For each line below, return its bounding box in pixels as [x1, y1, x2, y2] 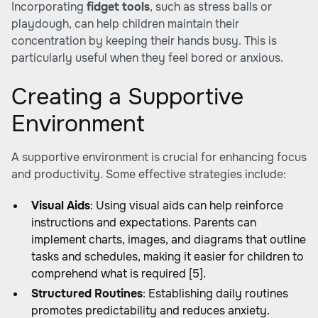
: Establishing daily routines [143, 286, 288, 301]
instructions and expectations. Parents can [31, 215, 256, 230]
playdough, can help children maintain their [11, 16, 239, 31]
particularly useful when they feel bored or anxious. [11, 50, 283, 65]
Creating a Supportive [11, 82, 243, 111]
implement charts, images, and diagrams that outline [31, 232, 306, 247]
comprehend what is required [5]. [31, 266, 206, 281]
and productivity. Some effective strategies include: [11, 167, 286, 182]
